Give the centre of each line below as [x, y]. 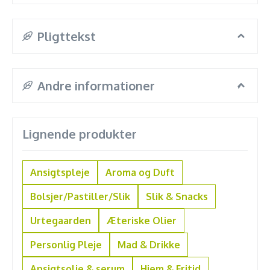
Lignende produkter [80, 134]
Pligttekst [66, 36]
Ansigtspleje [60, 172]
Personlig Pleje [66, 245]
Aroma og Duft [140, 172]
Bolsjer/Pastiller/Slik [80, 196]
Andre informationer [96, 86]
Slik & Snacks [177, 196]
